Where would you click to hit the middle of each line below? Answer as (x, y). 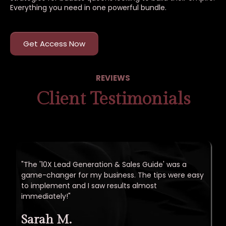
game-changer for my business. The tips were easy (112, 175)
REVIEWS (113, 78)
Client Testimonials (113, 99)
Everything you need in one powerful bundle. (88, 8)
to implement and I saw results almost (89, 186)
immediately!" (46, 196)
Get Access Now (54, 44)
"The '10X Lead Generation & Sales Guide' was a (104, 164)
